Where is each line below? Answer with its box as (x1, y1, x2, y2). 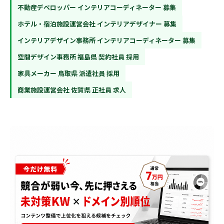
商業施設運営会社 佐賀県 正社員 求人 (17, 85, 126, 94)
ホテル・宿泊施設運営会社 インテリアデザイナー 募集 (17, 19, 176, 28)
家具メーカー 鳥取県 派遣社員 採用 (17, 68, 119, 78)
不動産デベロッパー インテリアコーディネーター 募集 (17, 2, 176, 12)
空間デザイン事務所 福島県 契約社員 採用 (17, 52, 139, 61)
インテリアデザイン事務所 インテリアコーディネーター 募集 (17, 35, 195, 45)
